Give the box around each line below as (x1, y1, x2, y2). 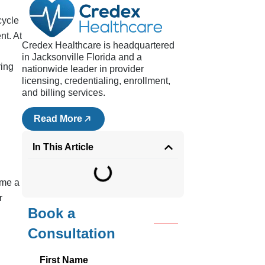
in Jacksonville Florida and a (22, 51, 143, 62)
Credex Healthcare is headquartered (22, 40, 175, 50)
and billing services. (22, 87, 106, 98)
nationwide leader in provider (22, 63, 144, 74)
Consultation (28, 225, 116, 242)
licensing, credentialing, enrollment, (22, 75, 171, 86)
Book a (28, 205, 76, 222)
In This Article (33, 142, 94, 153)
